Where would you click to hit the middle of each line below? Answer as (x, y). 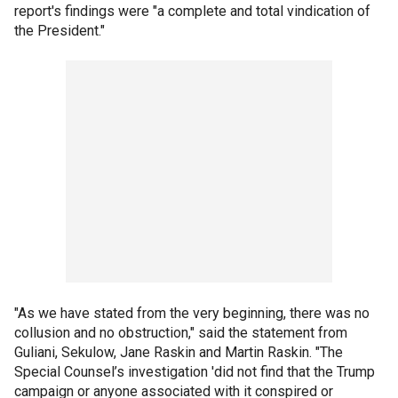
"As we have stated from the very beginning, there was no (192, 313)
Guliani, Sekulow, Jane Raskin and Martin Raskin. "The (179, 352)
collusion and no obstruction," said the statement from (181, 332)
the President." (60, 30)
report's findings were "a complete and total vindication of (192, 11)
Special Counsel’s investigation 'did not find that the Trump (195, 371)
